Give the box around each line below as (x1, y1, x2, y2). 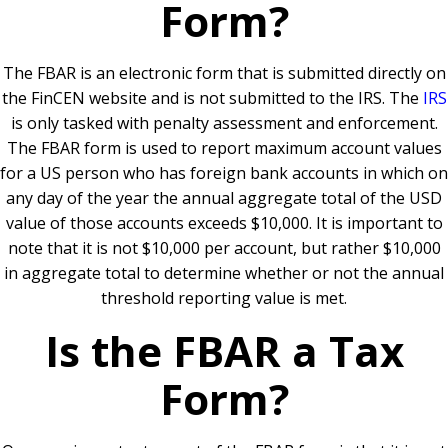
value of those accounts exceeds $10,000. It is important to (5, 212, 443, 234)
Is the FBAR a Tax (44, 322, 404, 379)
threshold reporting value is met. (101, 287, 347, 309)
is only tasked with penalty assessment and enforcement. (10, 112, 438, 134)
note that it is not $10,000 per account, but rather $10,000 (7, 237, 441, 259)
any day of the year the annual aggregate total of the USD (6, 187, 442, 209)
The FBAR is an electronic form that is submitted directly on (2, 62, 446, 84)
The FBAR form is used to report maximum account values (6, 137, 442, 159)
